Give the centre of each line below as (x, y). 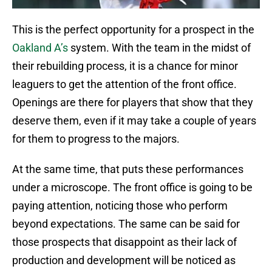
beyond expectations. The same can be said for (126, 224)
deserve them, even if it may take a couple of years (134, 121)
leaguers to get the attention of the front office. (124, 84)
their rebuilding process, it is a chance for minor (125, 66)
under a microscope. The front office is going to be (132, 188)
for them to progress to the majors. (96, 139)
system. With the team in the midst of (159, 48)
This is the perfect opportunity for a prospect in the (133, 30)
